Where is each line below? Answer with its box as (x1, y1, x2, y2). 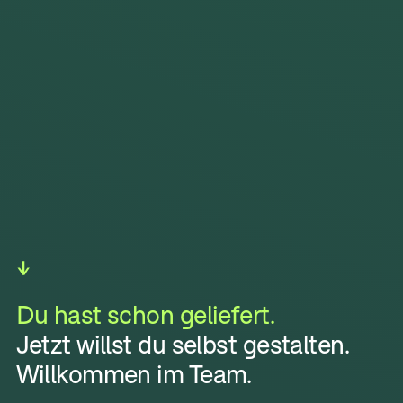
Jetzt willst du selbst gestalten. (15, 331, 349, 360)
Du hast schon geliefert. (15, 301, 275, 330)
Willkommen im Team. (15, 361, 252, 390)
